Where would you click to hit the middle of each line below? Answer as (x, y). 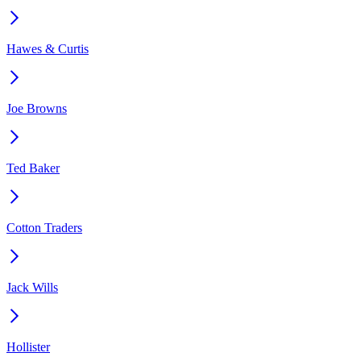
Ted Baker (33, 168)
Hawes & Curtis (48, 49)
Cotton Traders (44, 228)
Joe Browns (37, 109)
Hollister (28, 347)
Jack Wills (32, 288)
